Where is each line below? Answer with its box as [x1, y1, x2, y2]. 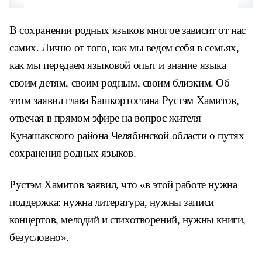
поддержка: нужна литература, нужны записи [9, 196, 214, 208]
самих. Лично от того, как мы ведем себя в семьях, [9, 42, 239, 54]
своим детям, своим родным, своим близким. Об [9, 77, 230, 89]
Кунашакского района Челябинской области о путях [9, 129, 244, 142]
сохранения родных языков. [9, 147, 136, 159]
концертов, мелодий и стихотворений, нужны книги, [9, 213, 246, 226]
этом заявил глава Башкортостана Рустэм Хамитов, [9, 94, 239, 106]
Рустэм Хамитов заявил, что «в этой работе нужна [9, 178, 237, 191]
